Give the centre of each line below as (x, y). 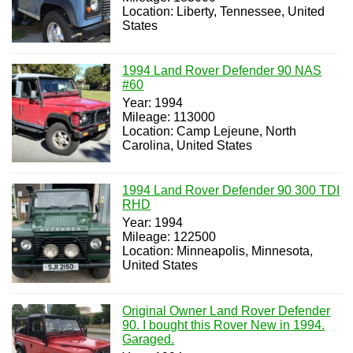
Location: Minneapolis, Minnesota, (218, 251)
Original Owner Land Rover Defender (227, 310)
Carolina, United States (188, 145)
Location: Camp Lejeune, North (210, 131)
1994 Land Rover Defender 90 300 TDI (231, 191)
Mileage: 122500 (169, 237)
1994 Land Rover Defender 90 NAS (222, 70)
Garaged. (149, 339)
